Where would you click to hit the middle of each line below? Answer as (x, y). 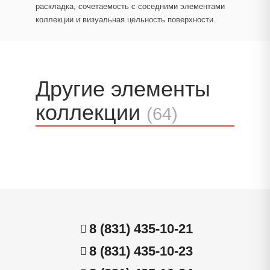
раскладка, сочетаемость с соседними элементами (130, 6)
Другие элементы (123, 89)
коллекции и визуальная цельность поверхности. (126, 20)
